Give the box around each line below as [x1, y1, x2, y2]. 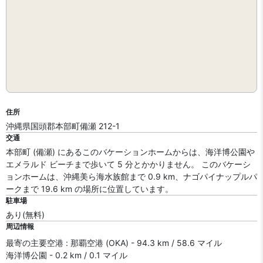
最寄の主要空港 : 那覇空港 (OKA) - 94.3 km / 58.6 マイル [6, 238, 222, 248]
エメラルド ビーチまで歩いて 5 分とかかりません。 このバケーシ [6, 159, 251, 169]
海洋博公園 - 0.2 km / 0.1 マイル [6, 250, 127, 260]
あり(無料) [6, 210, 45, 220]
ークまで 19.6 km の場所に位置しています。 [6, 184, 173, 194]
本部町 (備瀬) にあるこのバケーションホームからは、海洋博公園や [6, 147, 255, 157]
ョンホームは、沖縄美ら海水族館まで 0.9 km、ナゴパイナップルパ [6, 171, 257, 181]
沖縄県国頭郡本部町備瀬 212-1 [6, 121, 120, 131]
